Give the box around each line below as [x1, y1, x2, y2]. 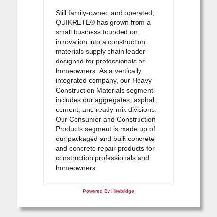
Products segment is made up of [55, 124, 155, 133]
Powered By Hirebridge [82, 188, 134, 194]
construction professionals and [55, 154, 149, 162]
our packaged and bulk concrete [55, 134, 155, 142]
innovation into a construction [55, 37, 145, 46]
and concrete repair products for [55, 144, 155, 152]
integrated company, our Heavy [55, 76, 152, 84]
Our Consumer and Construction [55, 115, 155, 123]
